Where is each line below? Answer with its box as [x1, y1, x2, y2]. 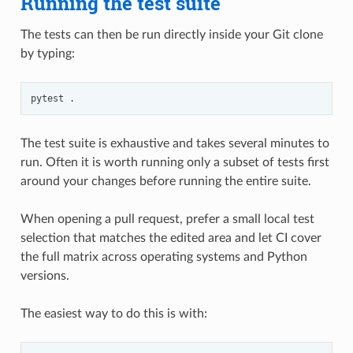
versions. [20, 269, 69, 282]
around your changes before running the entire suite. [20, 175, 311, 188]
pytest [30, 93, 64, 104]
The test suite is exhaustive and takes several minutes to [20, 137, 329, 150]
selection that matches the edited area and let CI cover [20, 232, 321, 244]
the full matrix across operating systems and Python [20, 251, 307, 263]
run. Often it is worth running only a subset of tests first [20, 156, 329, 169]
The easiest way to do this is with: [20, 307, 207, 320]
